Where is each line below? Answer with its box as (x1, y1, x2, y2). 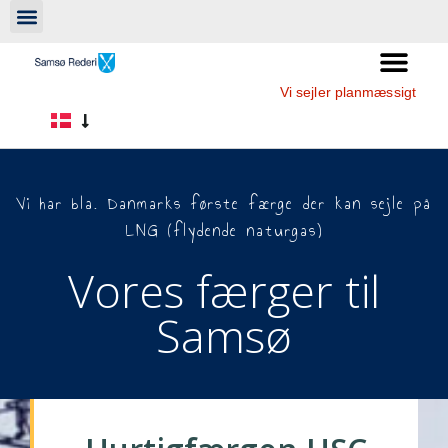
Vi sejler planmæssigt (279, 84, 416, 100)
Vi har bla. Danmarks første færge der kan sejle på (16, 190, 432, 216)
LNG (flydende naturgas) (125, 217, 323, 243)
